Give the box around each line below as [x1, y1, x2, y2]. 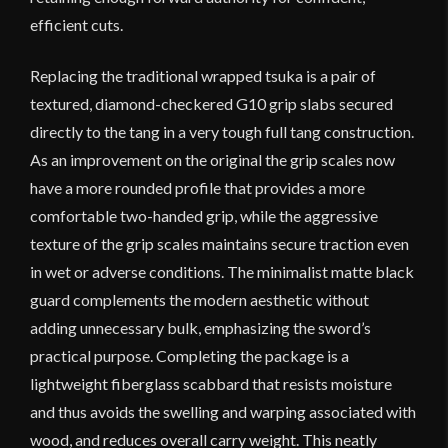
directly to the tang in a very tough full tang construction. [30, 121, 414, 141]
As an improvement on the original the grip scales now [30, 149, 395, 169]
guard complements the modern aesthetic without [30, 289, 369, 309]
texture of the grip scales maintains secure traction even [30, 233, 409, 253]
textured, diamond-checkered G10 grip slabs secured [30, 93, 393, 113]
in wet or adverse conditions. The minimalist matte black [30, 261, 414, 281]
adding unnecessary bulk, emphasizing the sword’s [30, 317, 371, 337]
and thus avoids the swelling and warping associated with [30, 401, 416, 421]
